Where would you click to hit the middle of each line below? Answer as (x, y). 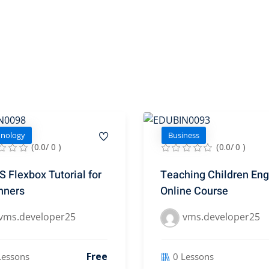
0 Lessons (193, 256)
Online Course (194, 192)
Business (184, 135)
